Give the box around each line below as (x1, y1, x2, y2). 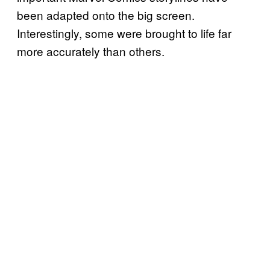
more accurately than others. (17, 43, 165, 60)
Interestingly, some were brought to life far (17, 25, 231, 42)
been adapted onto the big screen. (17, 7, 195, 24)
